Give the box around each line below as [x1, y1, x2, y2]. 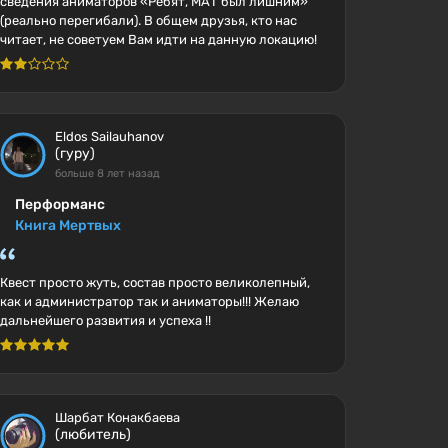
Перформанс [15, 196, 106, 213]
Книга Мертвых [15, 217, 122, 234]
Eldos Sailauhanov [55, 129, 165, 144]
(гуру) [55, 145, 96, 162]
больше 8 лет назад [55, 167, 161, 180]
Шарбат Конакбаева [55, 410, 181, 425]
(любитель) [55, 426, 132, 443]
